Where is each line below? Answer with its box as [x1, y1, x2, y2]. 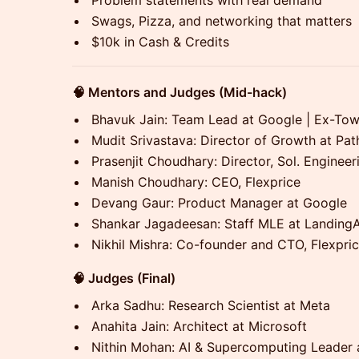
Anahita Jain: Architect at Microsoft [91, 318, 307, 334]
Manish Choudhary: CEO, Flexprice [91, 174, 301, 190]
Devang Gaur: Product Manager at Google [91, 195, 347, 211]
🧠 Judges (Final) [72, 270, 175, 286]
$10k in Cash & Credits [91, 34, 229, 50]
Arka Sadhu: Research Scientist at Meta [91, 297, 330, 313]
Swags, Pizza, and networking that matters [91, 13, 352, 29]
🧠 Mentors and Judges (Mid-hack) [72, 84, 287, 100]
